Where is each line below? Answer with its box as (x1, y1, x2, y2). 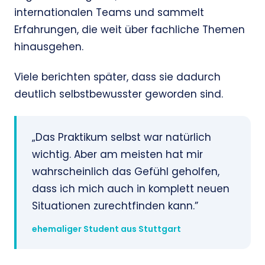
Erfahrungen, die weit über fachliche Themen (14, 22, 245, 37)
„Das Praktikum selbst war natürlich (32, 130, 211, 145)
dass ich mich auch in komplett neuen (32, 182, 230, 196)
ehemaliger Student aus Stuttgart (32, 223, 181, 235)
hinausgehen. (14, 40, 83, 54)
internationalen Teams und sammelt (14, 5, 204, 20)
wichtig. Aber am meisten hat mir (32, 147, 203, 162)
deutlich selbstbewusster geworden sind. (14, 87, 223, 102)
